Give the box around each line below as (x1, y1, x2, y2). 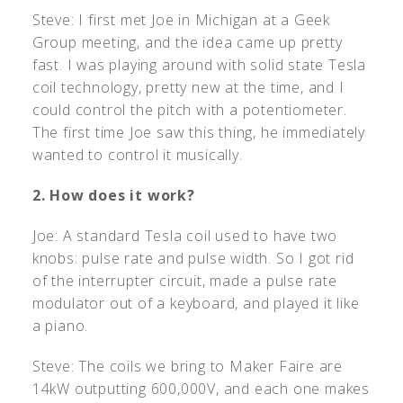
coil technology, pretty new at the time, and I (31, 76, 345, 97)
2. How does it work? (31, 184, 195, 205)
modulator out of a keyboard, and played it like (31, 292, 360, 313)
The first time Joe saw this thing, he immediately (31, 121, 366, 142)
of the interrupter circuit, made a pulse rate (31, 270, 337, 291)
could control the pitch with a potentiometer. (31, 99, 347, 120)
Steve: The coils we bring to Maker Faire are (31, 355, 344, 376)
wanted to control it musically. (31, 144, 243, 165)
